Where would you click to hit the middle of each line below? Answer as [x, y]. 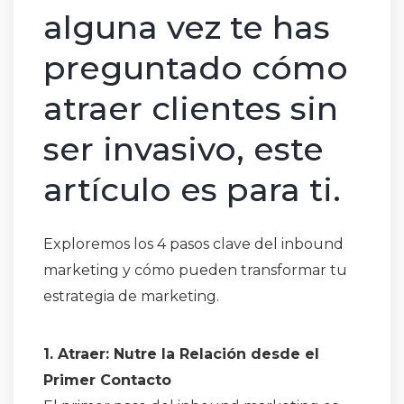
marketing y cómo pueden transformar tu [195, 271]
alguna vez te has [187, 28]
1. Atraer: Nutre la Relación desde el [181, 354]
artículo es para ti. [192, 190]
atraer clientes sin [191, 109]
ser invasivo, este [184, 149]
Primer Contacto [107, 381]
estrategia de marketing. [131, 297]
